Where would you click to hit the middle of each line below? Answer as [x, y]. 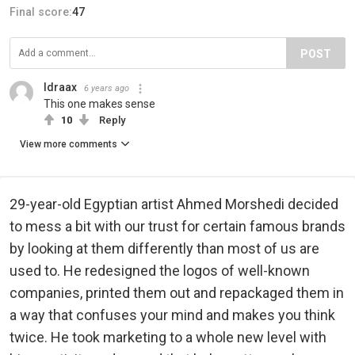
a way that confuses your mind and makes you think [172, 315]
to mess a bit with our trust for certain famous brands [177, 226]
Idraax [60, 87]
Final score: [41, 11]
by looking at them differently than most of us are [164, 248]
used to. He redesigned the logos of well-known [160, 270]
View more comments [69, 144]
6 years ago [107, 88]
